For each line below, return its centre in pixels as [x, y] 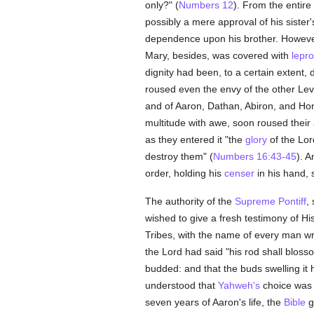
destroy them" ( [179, 156]
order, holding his [184, 173]
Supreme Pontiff [270, 201]
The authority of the [190, 201]
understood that [181, 285]
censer [239, 173]
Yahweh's [239, 285]
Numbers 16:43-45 [254, 156]
